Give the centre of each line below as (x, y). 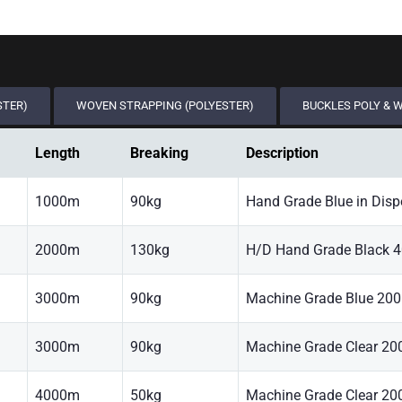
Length (57, 153)
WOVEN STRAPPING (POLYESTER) (165, 105)
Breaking (159, 153)
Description (282, 153)
